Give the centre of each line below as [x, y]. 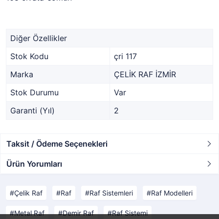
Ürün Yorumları [34, 164]
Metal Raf [29, 213]
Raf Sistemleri [111, 193]
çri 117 [125, 56]
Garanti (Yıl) [33, 110]
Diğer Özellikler [39, 38]
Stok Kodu [29, 56]
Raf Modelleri [172, 193]
